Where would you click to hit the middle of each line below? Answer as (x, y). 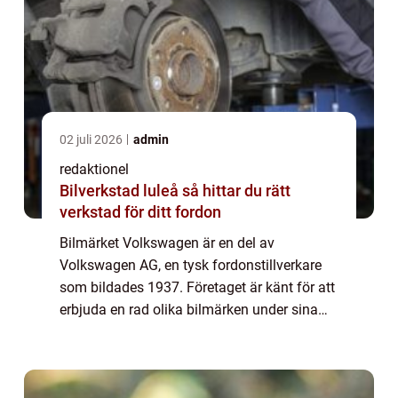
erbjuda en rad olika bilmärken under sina (189, 310)
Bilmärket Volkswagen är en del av (167, 243)
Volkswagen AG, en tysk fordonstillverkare (191, 266)
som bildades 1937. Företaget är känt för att (197, 288)
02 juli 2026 (92, 140)
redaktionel (94, 170)
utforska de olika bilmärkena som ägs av (187, 354)
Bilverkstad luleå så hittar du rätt (121, 191)
